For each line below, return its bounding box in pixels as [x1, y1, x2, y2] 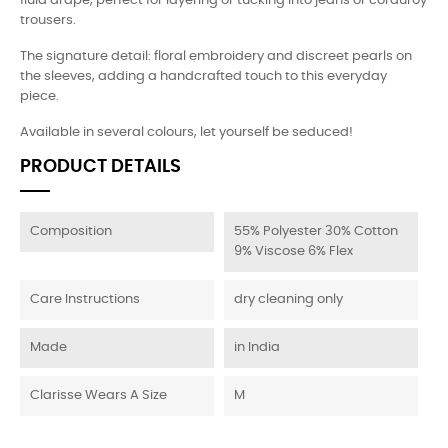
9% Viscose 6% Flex [234, 245, 353, 258]
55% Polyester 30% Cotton [234, 225, 398, 238]
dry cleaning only [234, 293, 343, 306]
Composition [30, 225, 112, 238]
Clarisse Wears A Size [30, 389, 167, 402]
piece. [20, 90, 59, 103]
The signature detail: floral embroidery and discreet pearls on [20, 50, 412, 63]
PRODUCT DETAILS [20, 158, 181, 176]
